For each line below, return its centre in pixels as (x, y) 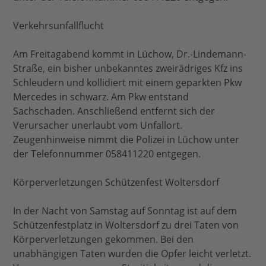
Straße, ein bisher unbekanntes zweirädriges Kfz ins (128, 69)
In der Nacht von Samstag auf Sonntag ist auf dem (125, 211)
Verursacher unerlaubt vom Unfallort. (98, 126)
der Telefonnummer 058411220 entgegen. (107, 154)
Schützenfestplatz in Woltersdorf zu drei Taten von (126, 225)
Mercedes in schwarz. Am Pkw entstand (101, 97)
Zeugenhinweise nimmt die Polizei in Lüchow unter (126, 140)
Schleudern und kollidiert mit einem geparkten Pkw (128, 83)
